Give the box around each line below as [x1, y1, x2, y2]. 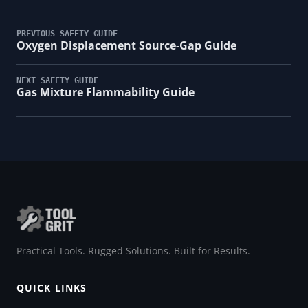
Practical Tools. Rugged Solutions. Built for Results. [16, 243, 250, 257]
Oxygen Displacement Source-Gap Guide [16, 37, 236, 53]
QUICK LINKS [16, 280, 87, 294]
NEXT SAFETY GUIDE [16, 75, 98, 85]
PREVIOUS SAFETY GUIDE [16, 28, 118, 38]
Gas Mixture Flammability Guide [16, 84, 195, 100]
